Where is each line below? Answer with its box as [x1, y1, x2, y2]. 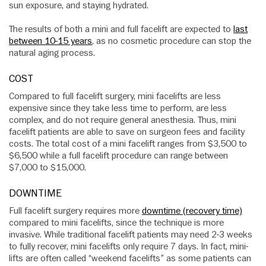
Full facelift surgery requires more [9, 205, 142, 217]
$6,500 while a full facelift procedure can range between [9, 150, 228, 162]
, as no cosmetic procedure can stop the [92, 35, 251, 47]
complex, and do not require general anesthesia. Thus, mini [9, 114, 236, 126]
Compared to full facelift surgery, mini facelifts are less [9, 90, 221, 103]
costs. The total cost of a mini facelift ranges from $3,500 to [9, 138, 247, 150]
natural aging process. [9, 47, 95, 59]
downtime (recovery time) [142, 205, 242, 217]
